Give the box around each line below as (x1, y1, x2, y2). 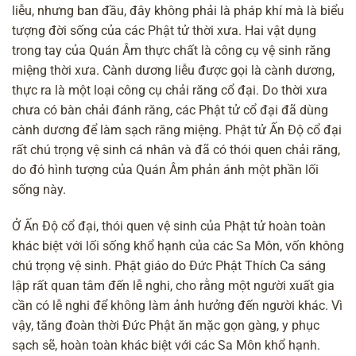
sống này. (12, 181, 66, 197)
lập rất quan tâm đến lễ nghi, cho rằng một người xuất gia (12, 277, 335, 293)
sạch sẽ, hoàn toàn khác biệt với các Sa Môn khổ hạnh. (12, 337, 320, 353)
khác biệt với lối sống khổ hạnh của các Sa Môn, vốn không (12, 238, 344, 253)
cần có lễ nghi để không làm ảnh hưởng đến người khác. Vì (12, 297, 342, 313)
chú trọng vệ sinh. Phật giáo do (12, 257, 189, 273)
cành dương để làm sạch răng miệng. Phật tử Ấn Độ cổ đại (12, 122, 342, 137)
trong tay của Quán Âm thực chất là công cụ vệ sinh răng (12, 42, 331, 58)
